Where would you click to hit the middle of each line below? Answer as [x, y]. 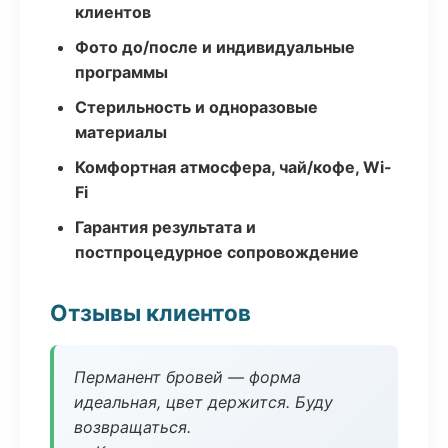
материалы [121, 132]
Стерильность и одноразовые [196, 107]
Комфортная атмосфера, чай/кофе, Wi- [233, 167]
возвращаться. [132, 427]
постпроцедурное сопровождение [217, 252]
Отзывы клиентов [150, 312]
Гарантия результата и [165, 227]
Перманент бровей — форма [187, 377]
